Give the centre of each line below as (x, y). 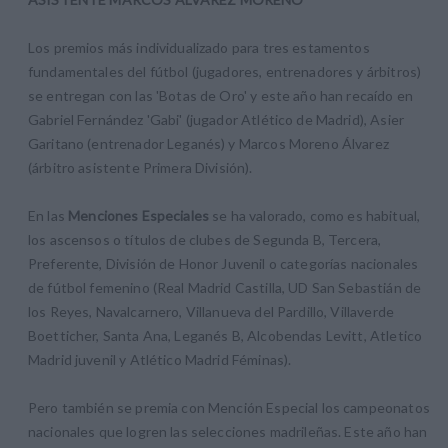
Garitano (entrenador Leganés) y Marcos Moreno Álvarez (208, 144)
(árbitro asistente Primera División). (140, 168)
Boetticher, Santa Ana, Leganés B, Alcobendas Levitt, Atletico (225, 336)
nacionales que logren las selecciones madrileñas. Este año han (228, 432)
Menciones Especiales (139, 216)
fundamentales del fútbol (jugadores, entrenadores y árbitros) (225, 72)
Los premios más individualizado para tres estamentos (199, 48)
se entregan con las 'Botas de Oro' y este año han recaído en (220, 96)
